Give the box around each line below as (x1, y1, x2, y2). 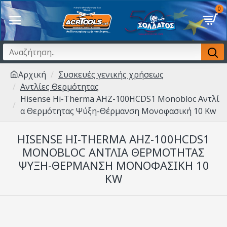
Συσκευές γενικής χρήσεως (58, 69, 164, 80)
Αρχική (18, 69, 46, 80)
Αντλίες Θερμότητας (20, 81, 99, 92)
